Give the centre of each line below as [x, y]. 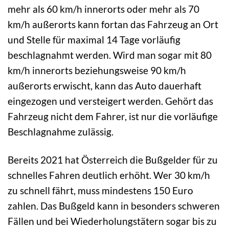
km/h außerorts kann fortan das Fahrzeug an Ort [113, 24]
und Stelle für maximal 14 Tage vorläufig [94, 39]
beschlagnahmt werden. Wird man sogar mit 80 [110, 55]
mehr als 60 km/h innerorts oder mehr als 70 [104, 9]
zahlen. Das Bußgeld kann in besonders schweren [114, 205]
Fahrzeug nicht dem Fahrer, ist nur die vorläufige [113, 116]
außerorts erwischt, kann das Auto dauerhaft [105, 85]
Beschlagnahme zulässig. [61, 131]
